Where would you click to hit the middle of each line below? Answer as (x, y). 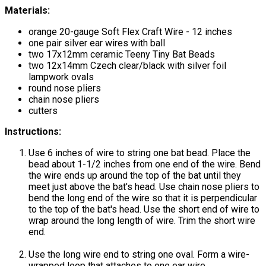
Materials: (27, 10)
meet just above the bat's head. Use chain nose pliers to (144, 186)
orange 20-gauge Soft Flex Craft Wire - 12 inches (130, 31)
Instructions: (33, 131)
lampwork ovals (61, 77)
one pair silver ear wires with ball (97, 43)
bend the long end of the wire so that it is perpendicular (143, 198)
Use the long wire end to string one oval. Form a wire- (139, 254)
